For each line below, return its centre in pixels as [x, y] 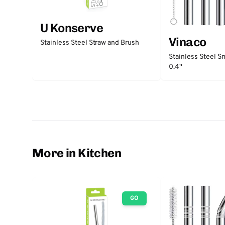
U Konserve [72, 28]
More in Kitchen [77, 153]
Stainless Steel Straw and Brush [90, 43]
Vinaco [188, 42]
